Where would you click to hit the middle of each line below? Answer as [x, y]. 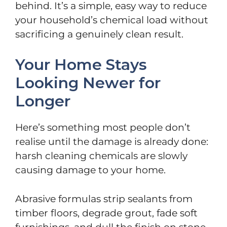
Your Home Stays [81, 65]
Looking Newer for [88, 83]
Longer [43, 101]
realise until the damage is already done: [112, 142]
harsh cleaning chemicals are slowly [101, 156]
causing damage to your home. [90, 170]
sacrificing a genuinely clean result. [99, 34]
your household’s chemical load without [112, 20]
